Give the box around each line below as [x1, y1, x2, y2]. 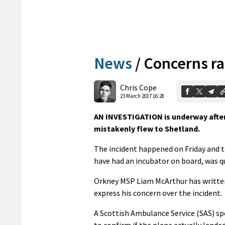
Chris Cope [120, 82, 157, 93]
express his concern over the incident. [94, 187, 222, 198]
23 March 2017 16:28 [120, 92, 164, 100]
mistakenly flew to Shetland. [94, 123, 200, 134]
